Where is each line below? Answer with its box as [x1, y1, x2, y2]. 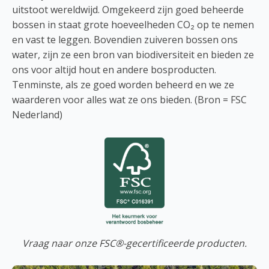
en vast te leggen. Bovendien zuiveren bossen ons [12, 32, 238, 46]
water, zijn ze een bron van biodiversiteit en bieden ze [12, 47, 254, 61]
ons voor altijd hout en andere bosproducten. [12, 62, 216, 76]
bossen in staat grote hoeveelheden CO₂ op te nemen [12, 17, 254, 31]
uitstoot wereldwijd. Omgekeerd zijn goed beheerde [12, 2, 244, 16]
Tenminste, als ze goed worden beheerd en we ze [12, 77, 234, 91]
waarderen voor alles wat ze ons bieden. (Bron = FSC [12, 92, 247, 106]
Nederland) [12, 107, 62, 121]
